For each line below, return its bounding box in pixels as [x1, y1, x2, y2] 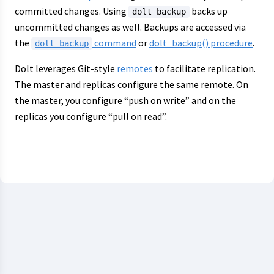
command [92, 37, 136, 49]
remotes [117, 62, 153, 75]
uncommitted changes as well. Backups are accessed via [15, 21, 246, 33]
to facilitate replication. [153, 62, 256, 75]
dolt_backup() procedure [149, 37, 253, 49]
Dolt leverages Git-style [15, 62, 117, 75]
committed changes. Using [15, 5, 128, 17]
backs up [190, 5, 228, 17]
